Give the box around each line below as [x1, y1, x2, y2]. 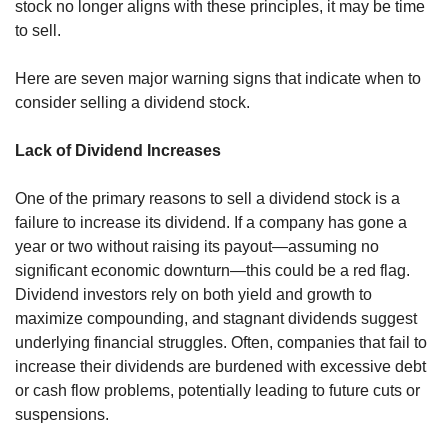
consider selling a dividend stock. [15, 94, 250, 112]
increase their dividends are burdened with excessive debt [15, 358, 426, 376]
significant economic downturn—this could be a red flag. [15, 262, 410, 280]
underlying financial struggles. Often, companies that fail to [15, 334, 427, 352]
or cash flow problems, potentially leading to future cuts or [15, 382, 420, 400]
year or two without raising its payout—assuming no [15, 238, 379, 256]
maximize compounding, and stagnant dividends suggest [15, 310, 417, 328]
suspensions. [15, 406, 109, 424]
